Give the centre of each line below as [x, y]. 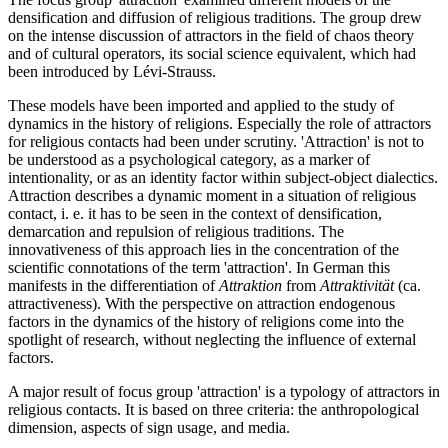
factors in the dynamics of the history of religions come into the [206, 322]
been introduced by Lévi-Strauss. [112, 72]
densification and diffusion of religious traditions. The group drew [215, 18]
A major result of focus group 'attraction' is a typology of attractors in [224, 392]
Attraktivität [357, 286]
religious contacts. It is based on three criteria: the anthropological [213, 410]
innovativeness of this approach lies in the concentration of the [203, 250]
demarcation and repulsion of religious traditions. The [176, 232]
